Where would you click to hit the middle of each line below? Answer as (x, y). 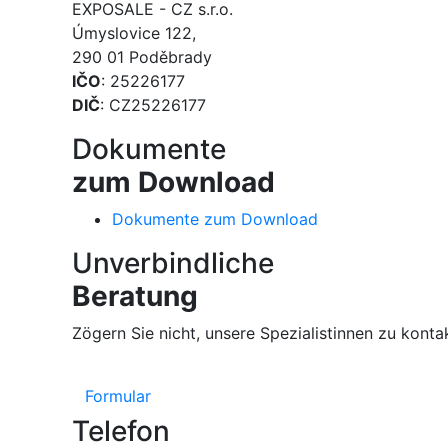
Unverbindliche (173, 263)
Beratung (135, 296)
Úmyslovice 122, (134, 33)
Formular (118, 396)
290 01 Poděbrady (142, 57)
